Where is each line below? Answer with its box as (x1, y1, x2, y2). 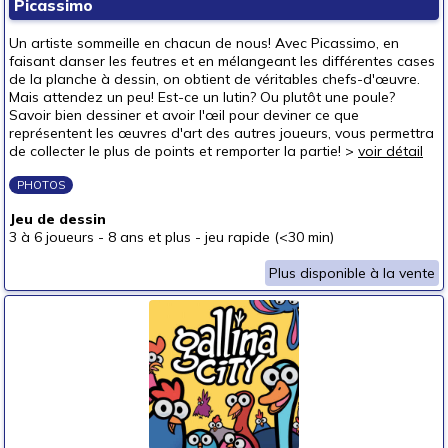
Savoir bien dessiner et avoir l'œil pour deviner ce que (9, 106, 359, 124)
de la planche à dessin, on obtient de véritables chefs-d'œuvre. (9, 70, 420, 88)
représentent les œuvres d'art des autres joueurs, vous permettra (9, 124, 434, 142)
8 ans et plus (108, 228, 191, 246)
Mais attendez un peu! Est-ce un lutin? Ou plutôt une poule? (9, 88, 395, 106)
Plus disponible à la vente (269, 264, 435, 282)
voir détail (358, 142, 423, 160)
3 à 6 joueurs (9, 228, 94, 246)
